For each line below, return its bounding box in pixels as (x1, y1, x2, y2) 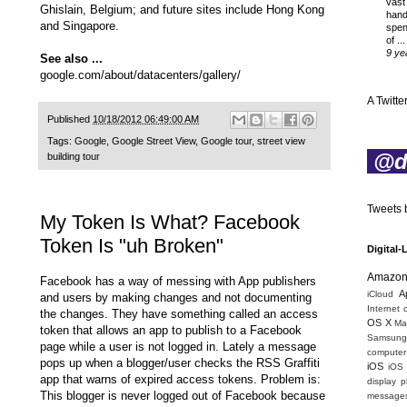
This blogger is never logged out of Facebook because (40, 388, 325, 402)
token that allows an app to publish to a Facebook (40, 323, 302, 337)
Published (47, 114, 93, 125)
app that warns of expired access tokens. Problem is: (40, 372, 321, 386)
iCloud (367, 289, 393, 300)
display (367, 376, 396, 387)
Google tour (201, 135, 252, 147)
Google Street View (112, 135, 195, 147)
